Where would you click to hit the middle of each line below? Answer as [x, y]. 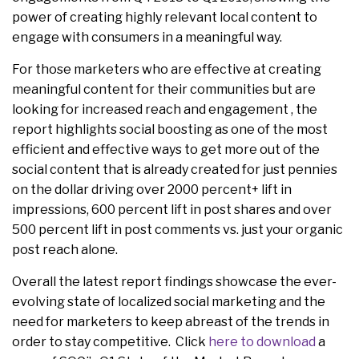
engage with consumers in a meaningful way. [148, 37]
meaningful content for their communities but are [164, 89]
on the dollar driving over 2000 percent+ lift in [152, 189]
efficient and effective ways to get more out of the [166, 149]
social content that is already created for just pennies [175, 169]
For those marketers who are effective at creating [167, 69]
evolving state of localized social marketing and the [169, 301]
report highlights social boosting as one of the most [170, 129]
